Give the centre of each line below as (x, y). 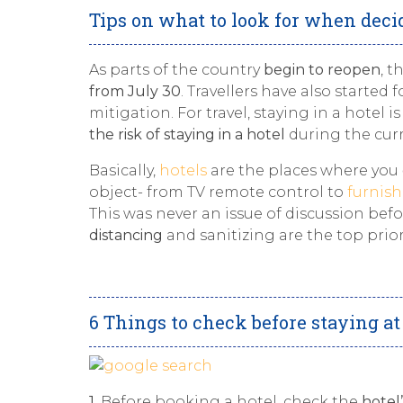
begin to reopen (322, 70)
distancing (126, 235)
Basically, (122, 170)
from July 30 (135, 91)
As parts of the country (176, 70)
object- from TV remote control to (218, 192)
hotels (181, 170)
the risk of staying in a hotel (189, 134)
